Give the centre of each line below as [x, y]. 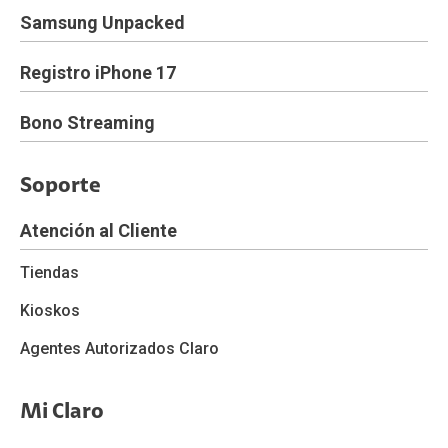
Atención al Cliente [98, 230]
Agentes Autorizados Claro [119, 348]
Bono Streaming [87, 122]
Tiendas [49, 272]
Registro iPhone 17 [98, 72]
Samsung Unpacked [102, 22]
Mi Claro [62, 413]
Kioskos [50, 310]
